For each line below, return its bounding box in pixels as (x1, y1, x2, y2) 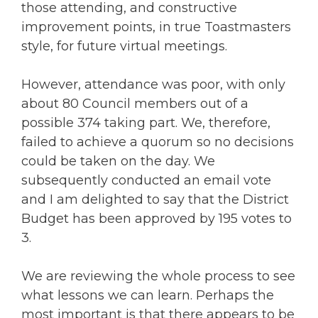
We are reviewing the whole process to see (21, 268, 295, 284)
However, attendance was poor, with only (21, 76, 285, 92)
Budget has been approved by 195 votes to (21, 210, 292, 226)
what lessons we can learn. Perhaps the (21, 287, 274, 303)
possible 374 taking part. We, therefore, (21, 114, 270, 131)
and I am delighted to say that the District (21, 191, 289, 207)
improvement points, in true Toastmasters (21, 18, 291, 35)
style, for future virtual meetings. (21, 38, 227, 54)
